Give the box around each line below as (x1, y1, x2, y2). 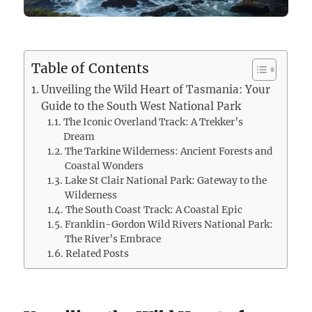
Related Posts (65, 248, 129, 260)
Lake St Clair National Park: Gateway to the (64, 175, 267, 187)
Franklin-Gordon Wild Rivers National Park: (64, 219, 273, 231)
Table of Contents (31, 60, 150, 77)
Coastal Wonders (64, 160, 143, 173)
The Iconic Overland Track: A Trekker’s (63, 116, 243, 129)
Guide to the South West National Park (41, 100, 242, 114)
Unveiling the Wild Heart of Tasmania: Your (41, 83, 271, 97)
